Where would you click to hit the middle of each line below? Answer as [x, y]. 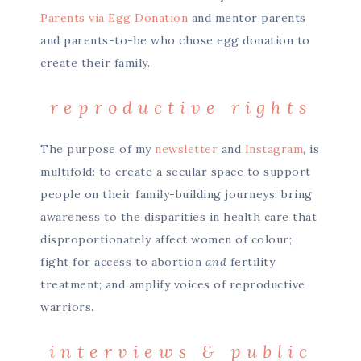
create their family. [95, 63]
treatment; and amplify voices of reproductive [173, 284]
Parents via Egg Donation [114, 18]
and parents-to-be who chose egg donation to [175, 40]
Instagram [274, 149]
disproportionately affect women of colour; [166, 239]
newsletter [186, 149]
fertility [251, 262]
